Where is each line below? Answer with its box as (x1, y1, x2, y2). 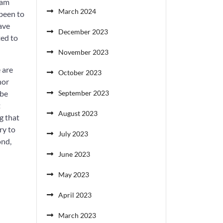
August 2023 (58, 109, 98, 117)
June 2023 (58, 150, 90, 158)
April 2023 (58, 191, 92, 199)
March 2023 (58, 211, 96, 220)
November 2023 (58, 48, 109, 56)
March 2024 (58, 7, 96, 15)
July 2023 (58, 129, 88, 138)
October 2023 (58, 68, 102, 77)
